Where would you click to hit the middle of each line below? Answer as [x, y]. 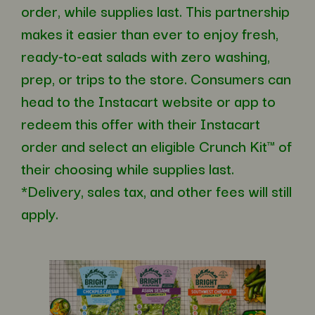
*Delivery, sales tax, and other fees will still [156, 191]
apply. [40, 213]
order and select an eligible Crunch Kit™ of [156, 146]
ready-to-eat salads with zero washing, [146, 56]
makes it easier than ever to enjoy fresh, [150, 33]
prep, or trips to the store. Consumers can [156, 78]
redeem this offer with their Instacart [141, 123]
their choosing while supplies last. [128, 168]
